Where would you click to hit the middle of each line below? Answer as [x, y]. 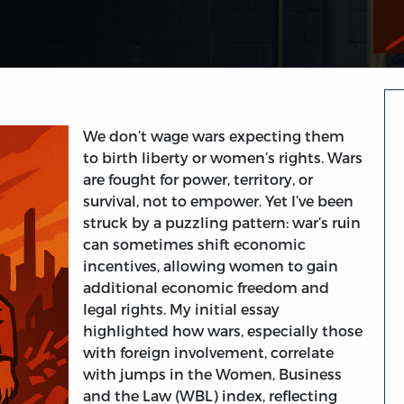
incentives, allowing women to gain [211, 266]
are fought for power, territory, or [198, 179]
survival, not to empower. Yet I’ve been [218, 201]
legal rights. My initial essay [181, 309]
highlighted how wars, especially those [223, 331]
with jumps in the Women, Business [212, 374]
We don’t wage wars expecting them [214, 136]
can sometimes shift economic [194, 244]
